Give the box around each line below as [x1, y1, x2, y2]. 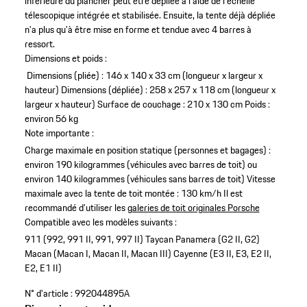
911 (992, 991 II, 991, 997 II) [24, 231, 143, 247]
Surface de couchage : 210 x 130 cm [97, 96, 243, 112]
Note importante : [24, 125, 94, 140]
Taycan [145, 231, 173, 247]
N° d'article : [24, 285, 73, 301]
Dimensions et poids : [24, 50, 107, 66]
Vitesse [246, 171, 275, 186]
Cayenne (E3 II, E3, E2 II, [173, 245, 271, 261]
